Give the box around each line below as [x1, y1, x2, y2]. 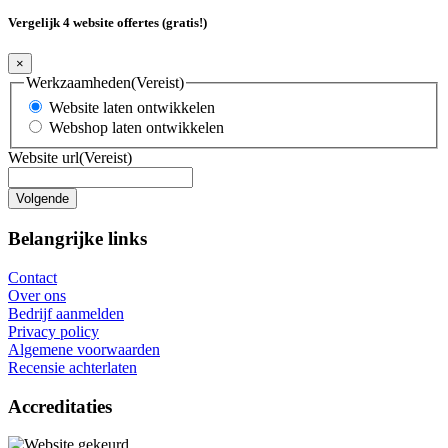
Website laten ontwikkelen [49, 99, 215, 117]
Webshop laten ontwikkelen [49, 119, 224, 137]
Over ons [8, 286, 66, 304]
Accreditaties [8, 395, 112, 417]
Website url [8, 149, 79, 167]
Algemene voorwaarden [8, 340, 160, 358]
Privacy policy [8, 322, 99, 340]
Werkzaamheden [26, 73, 131, 91]
